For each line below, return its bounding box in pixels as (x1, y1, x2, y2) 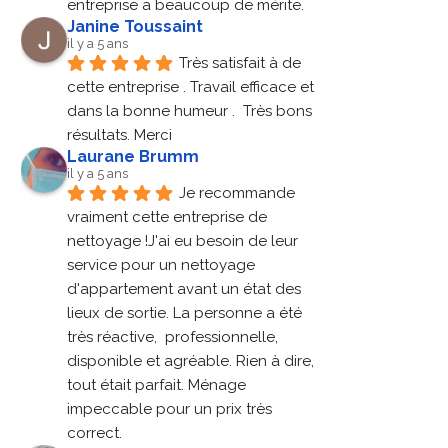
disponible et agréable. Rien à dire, (67, 352, 315, 371)
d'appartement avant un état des (67, 280, 302, 299)
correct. (67, 424, 123, 443)
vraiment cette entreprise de (67, 208, 268, 227)
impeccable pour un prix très (67, 400, 273, 419)
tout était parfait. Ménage (67, 376, 247, 395)
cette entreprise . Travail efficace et (67, 78, 315, 97)
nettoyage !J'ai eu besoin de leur (67, 232, 299, 251)
